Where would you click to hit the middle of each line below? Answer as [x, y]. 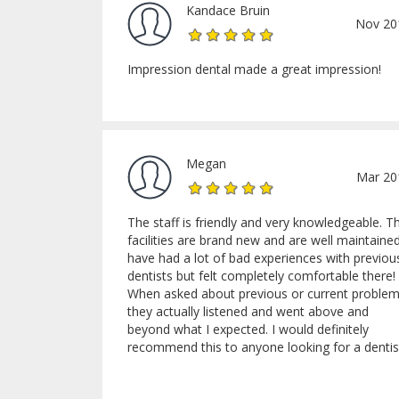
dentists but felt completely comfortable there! [261, 275]
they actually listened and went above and [248, 311]
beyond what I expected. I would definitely [248, 329]
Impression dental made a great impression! [254, 69]
